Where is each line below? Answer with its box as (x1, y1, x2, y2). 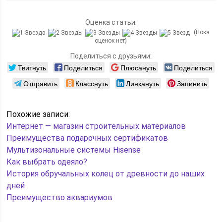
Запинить (177, 78, 208, 88)
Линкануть (126, 78, 160, 88)
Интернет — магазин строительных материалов (6, 121, 186, 131)
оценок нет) (95, 37, 127, 44)
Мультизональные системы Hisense (6, 145, 141, 155)
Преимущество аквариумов (6, 192, 113, 202)
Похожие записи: (6, 109, 70, 119)
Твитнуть (18, 62, 47, 72)
